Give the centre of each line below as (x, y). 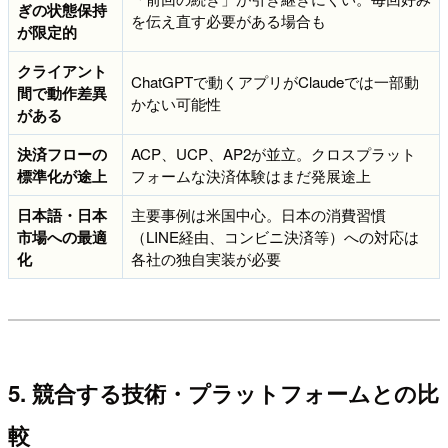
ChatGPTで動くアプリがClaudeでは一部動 (275, 81)
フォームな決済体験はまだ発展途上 (251, 175)
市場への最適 (62, 236)
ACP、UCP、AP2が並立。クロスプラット (273, 153)
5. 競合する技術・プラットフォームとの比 (223, 393)
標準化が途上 (62, 175)
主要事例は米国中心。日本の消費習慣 (258, 214)
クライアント (62, 70)
